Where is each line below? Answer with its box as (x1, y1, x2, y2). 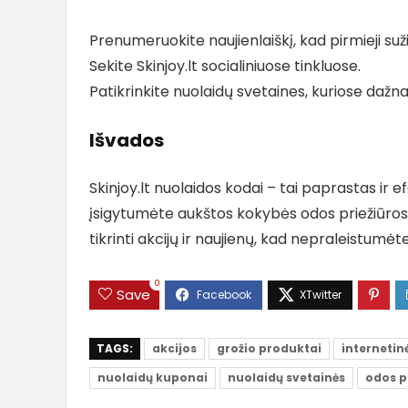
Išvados (89, 127, 164, 153)
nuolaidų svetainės (228, 369, 345, 385)
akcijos (152, 340, 197, 356)
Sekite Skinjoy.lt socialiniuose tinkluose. (89, 55, 361, 76)
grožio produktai (217, 340, 321, 356)
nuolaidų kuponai (97, 369, 208, 385)
